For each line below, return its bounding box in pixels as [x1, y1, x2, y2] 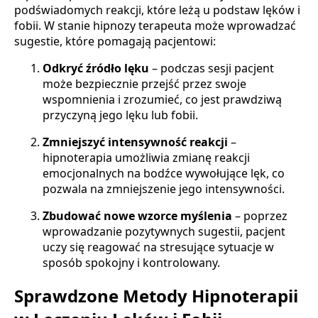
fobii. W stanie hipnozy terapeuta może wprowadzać [14, 17, 296, 33]
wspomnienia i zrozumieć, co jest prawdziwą [43, 91, 282, 107]
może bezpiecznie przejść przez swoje [43, 75, 246, 92]
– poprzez [232, 207, 287, 224]
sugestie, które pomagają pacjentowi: [14, 33, 216, 49]
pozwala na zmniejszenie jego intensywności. [43, 180, 285, 197]
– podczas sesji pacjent [149, 60, 274, 76]
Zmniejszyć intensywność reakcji [43, 133, 228, 150]
